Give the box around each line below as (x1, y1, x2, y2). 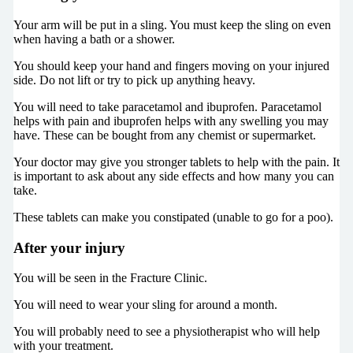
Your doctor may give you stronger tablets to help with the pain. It (13, 154, 340, 169)
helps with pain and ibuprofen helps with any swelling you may (13, 113, 329, 128)
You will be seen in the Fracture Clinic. (13, 271, 207, 285)
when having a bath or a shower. (13, 32, 175, 46)
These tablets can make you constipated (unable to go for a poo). (13, 210, 333, 224)
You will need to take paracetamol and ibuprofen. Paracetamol (13, 99, 321, 113)
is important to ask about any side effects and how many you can (13, 169, 334, 183)
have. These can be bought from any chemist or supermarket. (13, 128, 316, 142)
